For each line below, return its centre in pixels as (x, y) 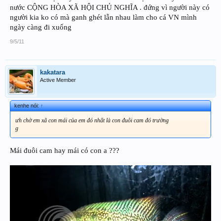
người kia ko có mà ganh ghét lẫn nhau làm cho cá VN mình (103, 18)
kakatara (53, 73)
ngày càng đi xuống (41, 27)
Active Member (58, 80)
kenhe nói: (27, 106)
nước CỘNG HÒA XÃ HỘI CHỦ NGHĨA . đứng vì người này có (110, 8)
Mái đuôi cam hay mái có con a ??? (65, 151)
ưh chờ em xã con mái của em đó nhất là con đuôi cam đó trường (92, 121)
